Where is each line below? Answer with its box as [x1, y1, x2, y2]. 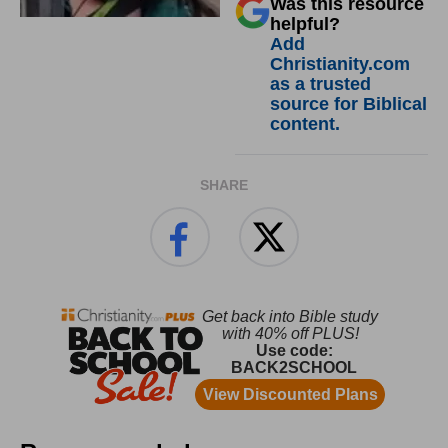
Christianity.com [270, 54, 410, 75]
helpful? [270, 14, 340, 35]
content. [270, 114, 340, 135]
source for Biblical [270, 94, 427, 115]
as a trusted [270, 74, 371, 95]
